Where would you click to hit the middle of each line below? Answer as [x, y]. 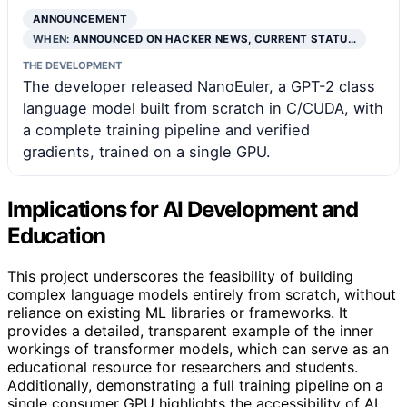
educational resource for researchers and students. [183, 367]
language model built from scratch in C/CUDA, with [203, 108]
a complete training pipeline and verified [166, 129]
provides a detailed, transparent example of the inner [190, 330]
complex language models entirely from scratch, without [202, 294]
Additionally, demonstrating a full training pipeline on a [195, 385]
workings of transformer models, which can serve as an [198, 348]
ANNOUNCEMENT [80, 19]
